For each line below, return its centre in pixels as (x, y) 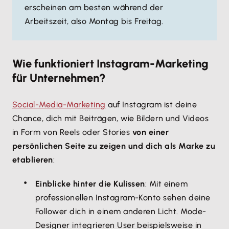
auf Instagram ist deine (151, 105)
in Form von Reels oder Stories (72, 132)
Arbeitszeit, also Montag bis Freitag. (94, 21)
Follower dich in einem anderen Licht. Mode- (121, 211)
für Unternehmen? (59, 78)
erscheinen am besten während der (94, 7)
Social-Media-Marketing (59, 105)
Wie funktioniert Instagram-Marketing (110, 64)
